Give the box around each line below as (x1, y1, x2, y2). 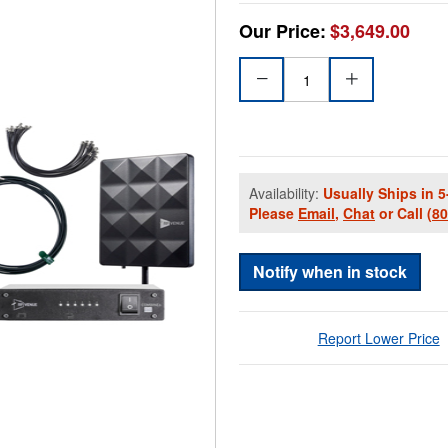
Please (249, 203, 298, 224)
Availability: (249, 183, 323, 204)
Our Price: (239, 18, 326, 45)
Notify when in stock (253, 260, 407, 284)
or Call (375, 203, 427, 224)
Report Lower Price (317, 328, 440, 349)
